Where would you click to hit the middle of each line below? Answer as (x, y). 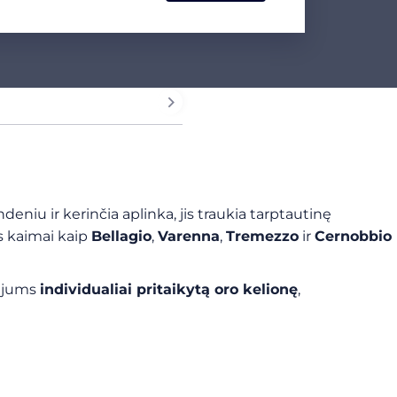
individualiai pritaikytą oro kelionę (169, 289)
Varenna (189, 236)
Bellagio (121, 236)
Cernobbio (353, 236)
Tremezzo (262, 236)
